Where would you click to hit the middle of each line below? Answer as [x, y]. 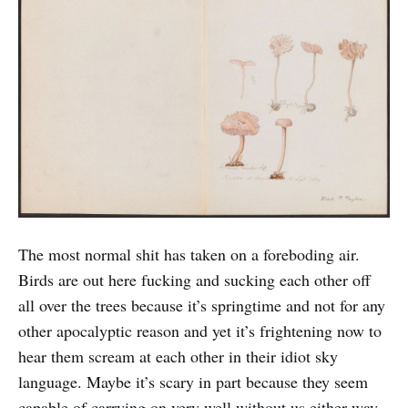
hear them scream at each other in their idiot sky [178, 357]
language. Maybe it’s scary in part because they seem [193, 382]
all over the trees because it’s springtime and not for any [202, 306]
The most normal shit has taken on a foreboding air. [189, 255]
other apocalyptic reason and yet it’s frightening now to [200, 331]
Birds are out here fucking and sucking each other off [194, 280]
